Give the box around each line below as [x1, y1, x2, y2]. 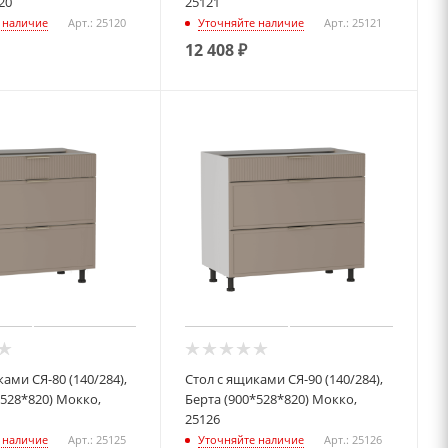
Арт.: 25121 [324, 15, 383, 31]
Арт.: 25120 [67, 15, 126, 31]
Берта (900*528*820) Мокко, [185, 389, 358, 408]
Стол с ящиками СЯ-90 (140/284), [185, 369, 384, 388]
